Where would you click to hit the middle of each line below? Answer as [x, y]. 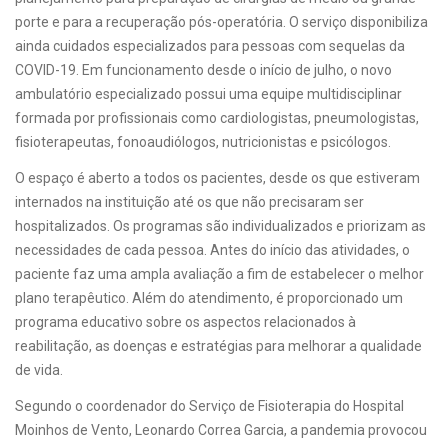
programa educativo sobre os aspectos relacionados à [185, 322]
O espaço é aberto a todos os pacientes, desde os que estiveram [217, 178]
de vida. [40, 370]
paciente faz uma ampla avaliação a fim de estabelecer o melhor [219, 274]
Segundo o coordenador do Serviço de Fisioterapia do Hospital [209, 406]
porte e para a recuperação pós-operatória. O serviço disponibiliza [221, 22]
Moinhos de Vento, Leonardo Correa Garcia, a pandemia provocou [221, 430]
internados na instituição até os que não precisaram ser [189, 202]
